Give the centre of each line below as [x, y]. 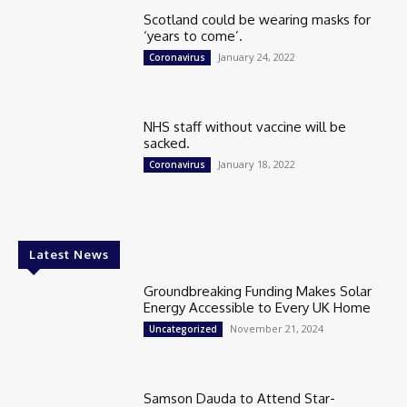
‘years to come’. [194, 36]
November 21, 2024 [277, 329]
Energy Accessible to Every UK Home [259, 308]
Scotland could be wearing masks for [258, 20]
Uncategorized [184, 329]
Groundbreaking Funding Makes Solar [258, 292]
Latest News [69, 255]
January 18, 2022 [257, 164]
